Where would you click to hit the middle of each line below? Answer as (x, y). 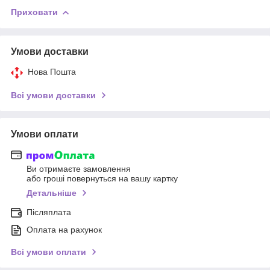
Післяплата (49, 212)
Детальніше (52, 193)
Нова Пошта (52, 71)
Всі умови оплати (49, 252)
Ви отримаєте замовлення (79, 169)
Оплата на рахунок (64, 230)
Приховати (34, 12)
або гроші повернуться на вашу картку (102, 179)
